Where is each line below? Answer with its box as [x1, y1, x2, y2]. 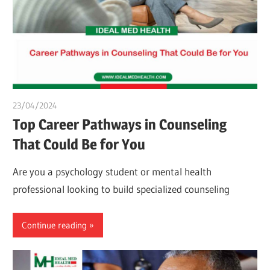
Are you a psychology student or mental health [13, 165, 212, 178]
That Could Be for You [13, 136, 146, 154]
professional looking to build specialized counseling [13, 182, 230, 195]
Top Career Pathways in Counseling [13, 116, 227, 134]
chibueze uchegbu [57, 99, 124, 111]
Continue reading [22, 219, 87, 231]
